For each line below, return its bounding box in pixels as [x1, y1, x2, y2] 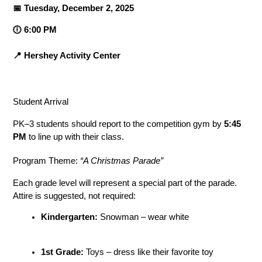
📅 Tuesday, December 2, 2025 [13, 4, 135, 13]
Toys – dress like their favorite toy [84, 247, 214, 257]
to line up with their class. [26, 132, 125, 142]
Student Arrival [13, 97, 69, 107]
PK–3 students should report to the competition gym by [13, 119, 225, 129]
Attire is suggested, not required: [13, 191, 136, 201]
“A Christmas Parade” [80, 156, 164, 166]
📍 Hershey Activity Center [13, 51, 121, 61]
